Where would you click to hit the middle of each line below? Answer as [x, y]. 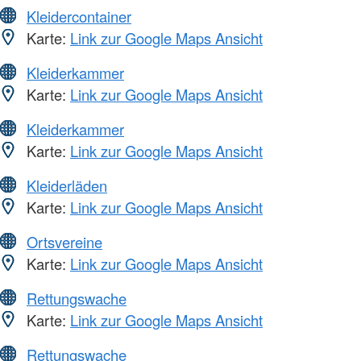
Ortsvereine [64, 241]
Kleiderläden [67, 185]
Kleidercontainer [79, 16]
